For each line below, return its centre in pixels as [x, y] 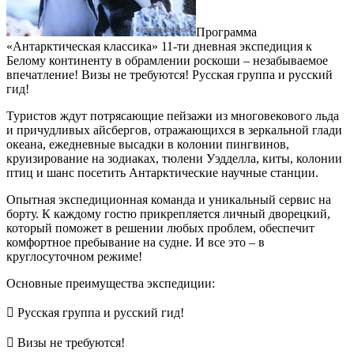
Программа [226, 32]
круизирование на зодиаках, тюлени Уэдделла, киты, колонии [174, 158]
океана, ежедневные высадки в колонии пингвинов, [148, 144]
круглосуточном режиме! [74, 256]
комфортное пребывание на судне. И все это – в [136, 242]
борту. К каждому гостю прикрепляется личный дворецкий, [168, 213]
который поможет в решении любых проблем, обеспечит [160, 228]
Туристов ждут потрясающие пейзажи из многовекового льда [173, 115]
